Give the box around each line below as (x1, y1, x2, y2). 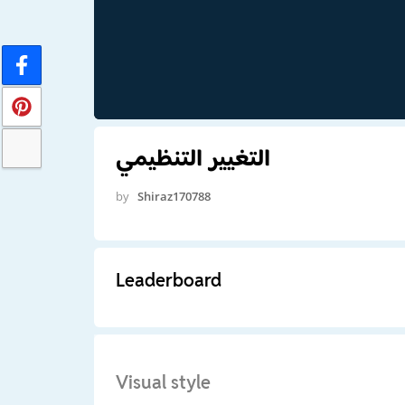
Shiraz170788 (137, 187, 211, 204)
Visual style (115, 370, 211, 394)
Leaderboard (115, 268, 221, 292)
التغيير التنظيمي (115, 141, 270, 173)
